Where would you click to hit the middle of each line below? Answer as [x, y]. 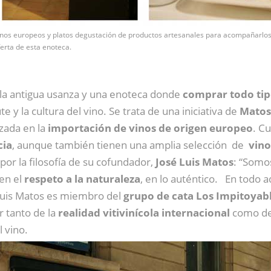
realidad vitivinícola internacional [144, 212]
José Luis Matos [194, 162]
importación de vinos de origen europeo [150, 128]
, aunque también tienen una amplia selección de [130, 145]
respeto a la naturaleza [82, 178]
